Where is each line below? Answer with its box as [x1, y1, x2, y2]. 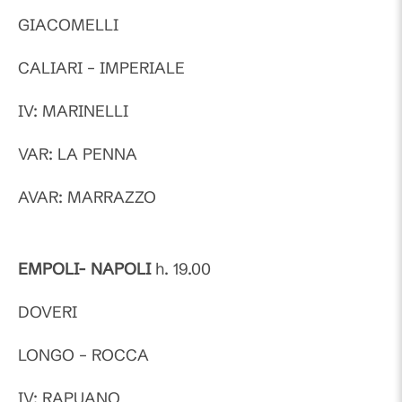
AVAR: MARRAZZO [18, 187, 156, 207]
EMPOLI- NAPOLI [18, 258, 151, 279]
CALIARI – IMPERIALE [18, 57, 185, 78]
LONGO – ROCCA [18, 345, 149, 365]
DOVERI [18, 301, 77, 322]
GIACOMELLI [18, 14, 118, 35]
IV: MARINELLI [18, 100, 128, 121]
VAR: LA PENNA [18, 144, 137, 164]
